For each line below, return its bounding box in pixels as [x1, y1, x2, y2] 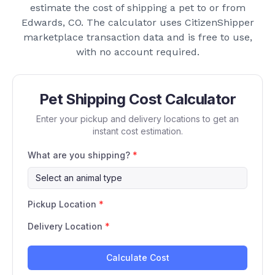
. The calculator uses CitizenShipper [80, 17, 254, 29]
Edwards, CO [21, 17, 81, 29]
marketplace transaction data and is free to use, [23, 31, 252, 44]
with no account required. [76, 46, 199, 58]
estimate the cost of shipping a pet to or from [29, 2, 246, 14]
